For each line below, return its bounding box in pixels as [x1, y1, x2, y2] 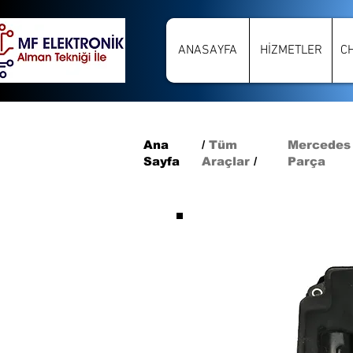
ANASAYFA [178, 43, 237, 58]
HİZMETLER [259, 43, 322, 58]
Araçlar [202, 154, 250, 168]
